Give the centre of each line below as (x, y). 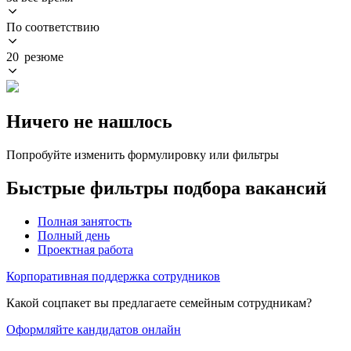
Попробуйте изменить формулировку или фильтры (143, 154)
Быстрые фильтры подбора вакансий (166, 188)
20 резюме (35, 56)
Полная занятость (85, 221)
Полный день (74, 235)
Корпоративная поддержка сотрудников (113, 276)
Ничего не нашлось (89, 121)
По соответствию (53, 27)
